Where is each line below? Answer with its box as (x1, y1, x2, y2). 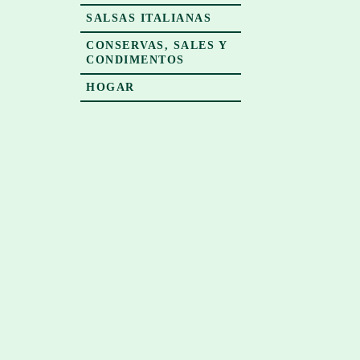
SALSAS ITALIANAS (86, 12, 211, 24)
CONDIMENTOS (86, 54, 185, 66)
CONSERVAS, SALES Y (86, 39, 227, 51)
